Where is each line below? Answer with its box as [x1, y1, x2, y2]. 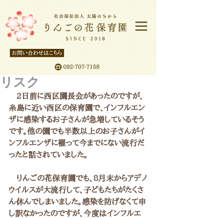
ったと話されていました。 [9, 151, 88, 158]
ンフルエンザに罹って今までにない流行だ [9, 139, 145, 147]
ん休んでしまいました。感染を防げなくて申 [9, 197, 146, 205]
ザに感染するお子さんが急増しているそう [9, 115, 144, 123]
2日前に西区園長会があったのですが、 [9, 92, 144, 100]
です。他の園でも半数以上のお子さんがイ [9, 127, 145, 135]
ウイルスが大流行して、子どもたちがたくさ [9, 186, 144, 194]
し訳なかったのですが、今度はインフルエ [9, 209, 141, 217]
